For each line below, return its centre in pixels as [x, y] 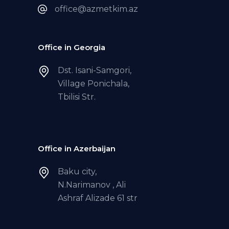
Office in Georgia [72, 48]
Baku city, [77, 172]
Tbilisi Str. [77, 97]
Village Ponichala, [94, 84]
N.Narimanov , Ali [92, 185]
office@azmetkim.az [96, 9]
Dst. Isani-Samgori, [95, 71]
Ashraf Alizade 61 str [98, 198]
